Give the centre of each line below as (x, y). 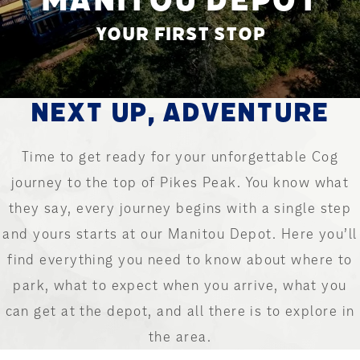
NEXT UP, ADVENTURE (180, 112)
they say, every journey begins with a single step (180, 208)
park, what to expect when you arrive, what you (180, 285)
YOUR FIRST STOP (180, 34)
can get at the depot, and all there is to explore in (180, 311)
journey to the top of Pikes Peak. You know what (180, 182)
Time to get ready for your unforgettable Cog (180, 157)
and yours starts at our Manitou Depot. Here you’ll (180, 234)
